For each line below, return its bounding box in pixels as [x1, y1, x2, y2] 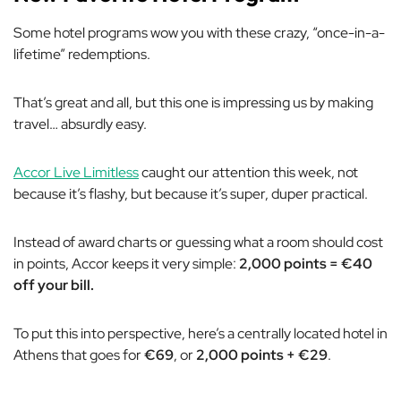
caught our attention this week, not [139, 162, 358, 182]
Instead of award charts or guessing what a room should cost [13, 232, 383, 252]
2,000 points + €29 [196, 345, 328, 364]
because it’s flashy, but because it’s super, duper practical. [13, 183, 368, 203]
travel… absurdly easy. [13, 114, 147, 133]
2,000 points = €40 [239, 253, 372, 273]
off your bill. [13, 275, 94, 294]
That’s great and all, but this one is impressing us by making [13, 92, 373, 112]
